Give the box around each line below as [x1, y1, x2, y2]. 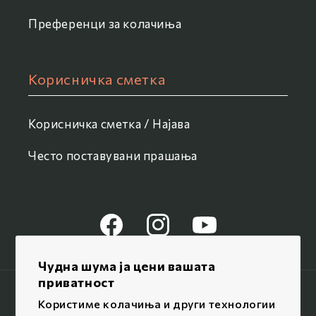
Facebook [97, 226, 146, 239]
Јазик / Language [100, 292, 175, 304]
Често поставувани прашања [28, 148, 197, 164]
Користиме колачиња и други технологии [38, 297, 276, 310]
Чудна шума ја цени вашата [38, 258, 216, 274]
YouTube [190, 226, 233, 239]
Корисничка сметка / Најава [28, 116, 190, 132]
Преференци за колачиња [28, 16, 182, 32]
